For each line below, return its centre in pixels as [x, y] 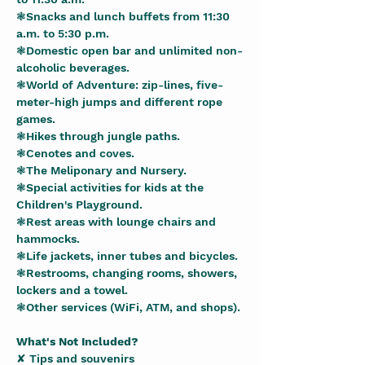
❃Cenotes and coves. [75, 153]
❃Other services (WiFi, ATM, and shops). [128, 307]
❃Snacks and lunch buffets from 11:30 [125, 16]
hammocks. [48, 239]
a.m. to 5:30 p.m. [63, 33]
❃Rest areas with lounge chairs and [118, 222]
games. [36, 119]
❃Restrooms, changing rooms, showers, [128, 273]
